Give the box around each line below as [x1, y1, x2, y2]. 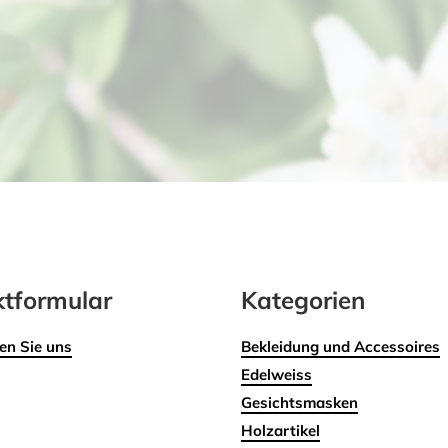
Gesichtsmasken [241, 392, 359, 412]
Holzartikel [241, 420, 321, 440]
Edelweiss [241, 364, 313, 384]
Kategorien [241, 284, 366, 315]
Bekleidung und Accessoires [241, 336, 441, 356]
